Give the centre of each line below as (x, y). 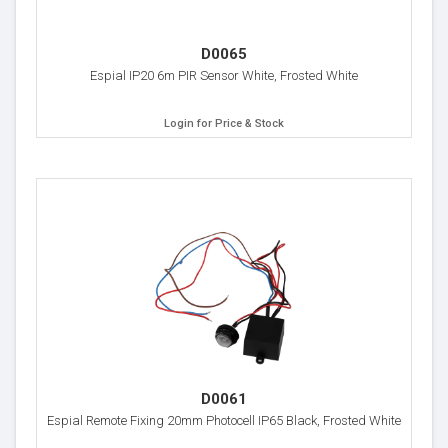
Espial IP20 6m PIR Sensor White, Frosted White (224, 75)
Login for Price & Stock (224, 123)
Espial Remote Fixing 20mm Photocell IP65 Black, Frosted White (224, 420)
